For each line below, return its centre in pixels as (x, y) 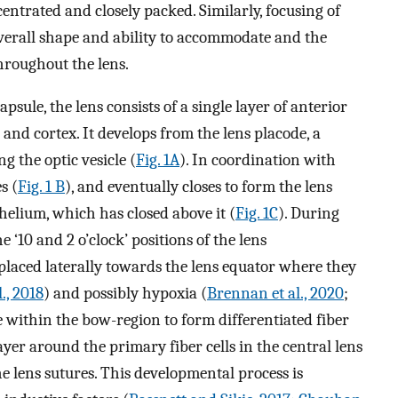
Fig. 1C (257, 214)
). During (309, 214)
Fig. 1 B (41, 187)
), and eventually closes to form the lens (199, 187)
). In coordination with (258, 160)
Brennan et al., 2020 (275, 294)
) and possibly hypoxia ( (125, 294)
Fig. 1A (158, 160)
